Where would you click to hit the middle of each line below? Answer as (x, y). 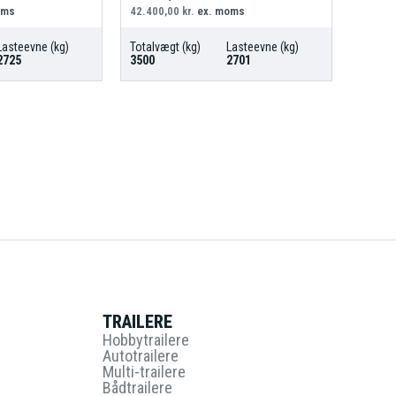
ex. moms (219, 11)
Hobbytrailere (146, 339)
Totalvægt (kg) (165, 46)
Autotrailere (141, 355)
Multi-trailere (144, 371)
